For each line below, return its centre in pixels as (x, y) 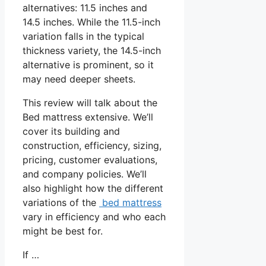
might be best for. (63, 231)
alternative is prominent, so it (88, 65)
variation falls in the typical (83, 37)
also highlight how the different (93, 189)
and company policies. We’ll (85, 174)
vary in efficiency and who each (94, 217)
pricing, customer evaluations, (90, 160)
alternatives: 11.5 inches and (85, 8)
